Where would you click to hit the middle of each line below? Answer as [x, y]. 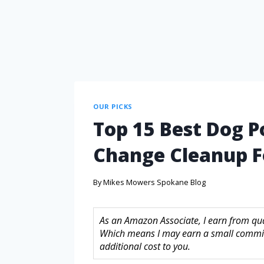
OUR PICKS [113, 106]
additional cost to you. [145, 246]
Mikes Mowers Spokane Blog [155, 182]
